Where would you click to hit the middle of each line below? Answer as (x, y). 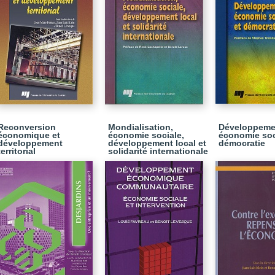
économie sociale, (146, 135)
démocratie (242, 143)
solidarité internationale (158, 151)
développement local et (157, 143)
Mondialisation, (141, 127)
